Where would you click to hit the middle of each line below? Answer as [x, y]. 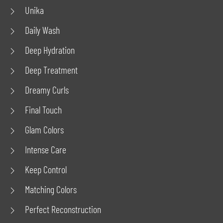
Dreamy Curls [47, 90]
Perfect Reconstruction [63, 209]
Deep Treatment [51, 70]
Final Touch [43, 110]
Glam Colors [44, 129]
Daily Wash [42, 30]
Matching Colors [51, 189]
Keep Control [46, 169]
